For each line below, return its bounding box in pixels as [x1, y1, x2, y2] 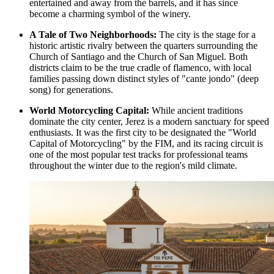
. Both [224, 51, 248, 62]
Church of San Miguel [138, 51, 224, 62]
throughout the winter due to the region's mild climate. [29, 160, 237, 171]
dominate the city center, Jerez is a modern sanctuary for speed [29, 116, 269, 127]
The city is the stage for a [157, 29, 256, 40]
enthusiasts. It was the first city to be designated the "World [29, 127, 256, 138]
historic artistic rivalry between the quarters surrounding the [29, 40, 257, 51]
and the [105, 51, 138, 62]
